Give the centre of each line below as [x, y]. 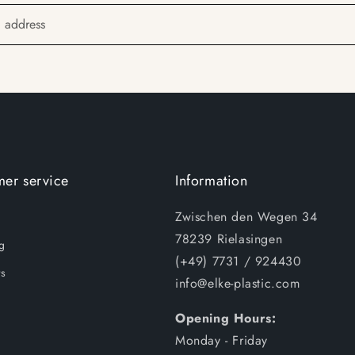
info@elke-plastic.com [238, 283]
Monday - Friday [221, 340]
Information [212, 181]
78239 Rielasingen [229, 239]
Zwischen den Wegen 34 [246, 217]
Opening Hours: [226, 318]
